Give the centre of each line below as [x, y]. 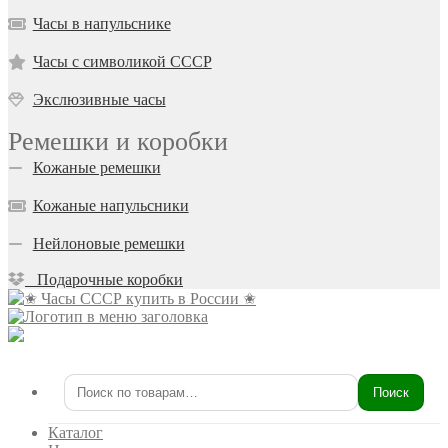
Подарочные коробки [104, 280]
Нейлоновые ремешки [108, 244]
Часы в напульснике [101, 24]
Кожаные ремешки [96, 168]
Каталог [75, 433]
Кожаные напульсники [110, 206]
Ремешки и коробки [118, 142]
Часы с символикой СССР [122, 62]
